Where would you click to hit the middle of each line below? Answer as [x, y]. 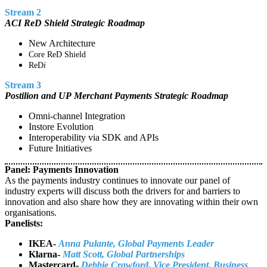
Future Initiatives [63, 148]
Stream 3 [23, 85]
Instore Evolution [61, 127]
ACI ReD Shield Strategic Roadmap [76, 23]
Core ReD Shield [58, 55]
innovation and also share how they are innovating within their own [131, 202]
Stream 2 [23, 13]
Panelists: [24, 223]
